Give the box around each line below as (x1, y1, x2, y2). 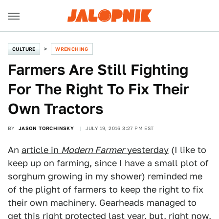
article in (22, 145, 61, 155)
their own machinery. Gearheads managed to (8, 197, 197, 208)
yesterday (125, 145, 169, 155)
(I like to (169, 145, 206, 155)
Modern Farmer (61, 145, 125, 155)
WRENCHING (55, 46, 88, 52)
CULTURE (12, 46, 36, 52)
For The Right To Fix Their (8, 80, 189, 98)
